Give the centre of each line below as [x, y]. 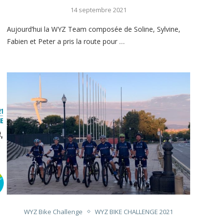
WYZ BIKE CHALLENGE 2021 [134, 211]
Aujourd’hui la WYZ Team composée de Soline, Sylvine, [93, 29]
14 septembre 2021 [98, 10]
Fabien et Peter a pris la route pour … [66, 41]
